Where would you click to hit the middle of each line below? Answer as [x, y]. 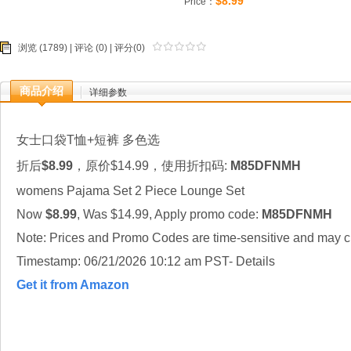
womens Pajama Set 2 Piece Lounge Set [130, 191]
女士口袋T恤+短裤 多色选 [88, 140]
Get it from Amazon [73, 285]
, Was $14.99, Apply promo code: [168, 214]
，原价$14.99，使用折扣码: [152, 166]
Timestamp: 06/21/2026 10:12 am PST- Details [146, 261]
